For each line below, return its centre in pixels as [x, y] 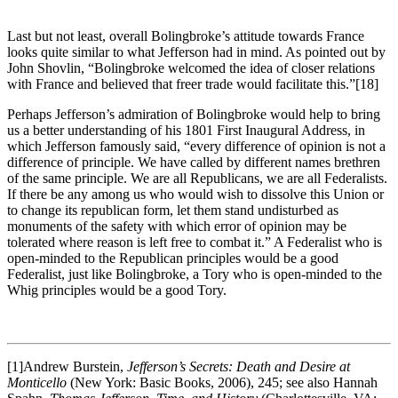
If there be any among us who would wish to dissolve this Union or [195, 194]
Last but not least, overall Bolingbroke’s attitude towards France [186, 36]
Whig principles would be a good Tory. [117, 290]
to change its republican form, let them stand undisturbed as [173, 210]
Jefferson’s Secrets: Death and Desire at [239, 366]
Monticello [39, 382]
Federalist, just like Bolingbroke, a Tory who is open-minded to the [195, 274]
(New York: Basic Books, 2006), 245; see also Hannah [224, 382]
